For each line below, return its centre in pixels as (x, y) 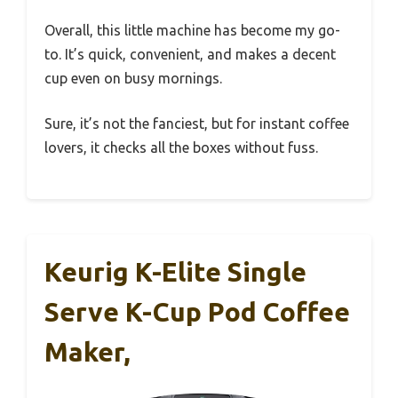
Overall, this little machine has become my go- (192, 31)
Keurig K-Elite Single (175, 272)
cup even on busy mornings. (133, 79)
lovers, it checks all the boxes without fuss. (181, 148)
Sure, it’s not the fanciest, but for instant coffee (197, 124)
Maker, (88, 352)
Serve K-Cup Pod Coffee (197, 312)
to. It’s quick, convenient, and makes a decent (190, 55)
